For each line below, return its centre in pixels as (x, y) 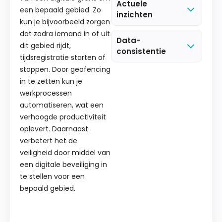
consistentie (141, 51)
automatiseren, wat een (62, 105)
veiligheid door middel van (65, 152)
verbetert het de (49, 140)
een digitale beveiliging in (63, 164)
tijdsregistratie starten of (63, 57)
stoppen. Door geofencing (65, 69)
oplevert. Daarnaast (54, 129)
